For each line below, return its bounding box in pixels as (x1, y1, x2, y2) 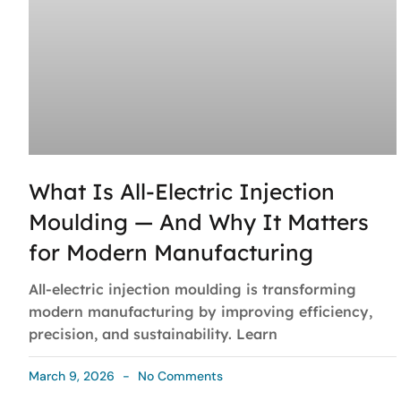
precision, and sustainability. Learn (29, 325, 277, 344)
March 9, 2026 (29, 368, 118, 385)
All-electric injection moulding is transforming (29, 280, 356, 299)
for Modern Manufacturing (29, 238, 313, 267)
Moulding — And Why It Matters (29, 208, 369, 236)
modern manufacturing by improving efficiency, (29, 303, 372, 321)
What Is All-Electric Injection (29, 177, 335, 206)
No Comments (134, 368, 223, 385)
